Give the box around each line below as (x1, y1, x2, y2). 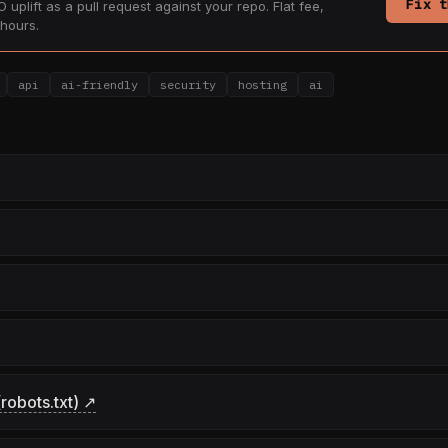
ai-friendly (61, 77, 138, 92)
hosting (238, 77, 287, 92)
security (160, 77, 216, 92)
